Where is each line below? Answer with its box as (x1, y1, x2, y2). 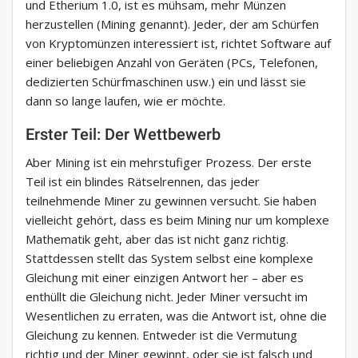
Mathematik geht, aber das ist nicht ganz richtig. (26, 231, 288, 248)
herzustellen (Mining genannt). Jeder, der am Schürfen (26, 16, 319, 33)
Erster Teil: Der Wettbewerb (26, 125, 221, 145)
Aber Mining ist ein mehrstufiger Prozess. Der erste (26, 154, 312, 171)
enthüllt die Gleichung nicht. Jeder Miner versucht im (26, 288, 308, 305)
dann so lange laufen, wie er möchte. (26, 93, 225, 109)
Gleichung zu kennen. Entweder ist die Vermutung (26, 327, 297, 344)
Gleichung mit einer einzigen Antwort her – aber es (26, 269, 304, 286)
